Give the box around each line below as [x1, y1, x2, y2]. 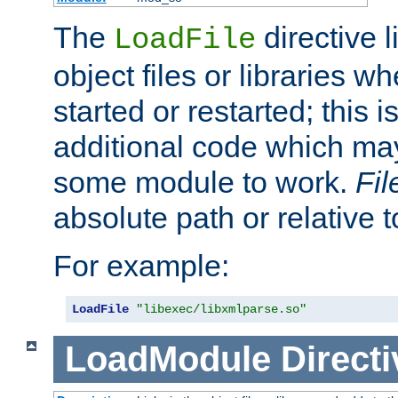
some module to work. [53, 165, 355, 200]
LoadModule [64, 339, 271, 379]
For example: [53, 249, 229, 283]
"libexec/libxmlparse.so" [136, 302, 306, 317]
